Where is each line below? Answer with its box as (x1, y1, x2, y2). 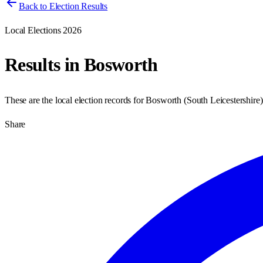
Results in (5, 54, 84, 76)
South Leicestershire (186, 95, 260, 105)
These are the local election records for (5, 95, 146, 105)
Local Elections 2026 (5, 25, 82, 35)
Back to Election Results (19, 1, 108, 11)
